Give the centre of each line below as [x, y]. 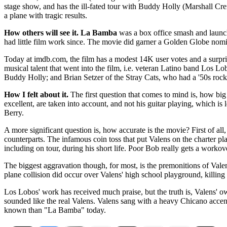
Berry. [14, 112]
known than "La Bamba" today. [55, 210]
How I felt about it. [36, 94]
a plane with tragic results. [46, 15]
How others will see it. [41, 32]
